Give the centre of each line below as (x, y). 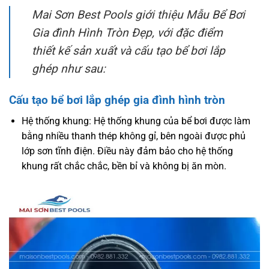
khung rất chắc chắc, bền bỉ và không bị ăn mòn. (124, 166)
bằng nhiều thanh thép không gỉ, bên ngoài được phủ (133, 136)
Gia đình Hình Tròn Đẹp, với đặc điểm (127, 33)
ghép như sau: (69, 69)
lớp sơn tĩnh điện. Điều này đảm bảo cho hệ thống (127, 151)
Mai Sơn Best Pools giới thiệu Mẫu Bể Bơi (138, 15)
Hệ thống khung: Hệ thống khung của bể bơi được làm (136, 121)
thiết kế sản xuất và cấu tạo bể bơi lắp (128, 51)
